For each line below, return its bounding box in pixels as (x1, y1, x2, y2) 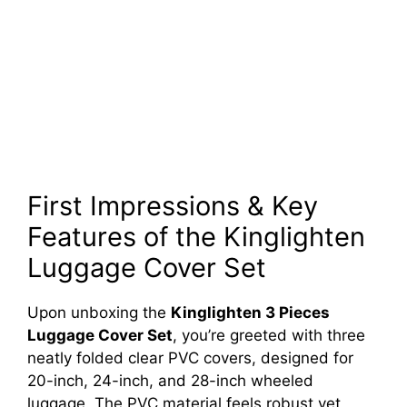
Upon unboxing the (27, 303, 171, 323)
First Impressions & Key (27, 190, 318, 223)
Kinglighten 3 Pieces (171, 303, 330, 323)
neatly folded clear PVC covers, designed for (27, 349, 353, 368)
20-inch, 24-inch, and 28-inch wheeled (27, 372, 313, 391)
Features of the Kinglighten (27, 221, 365, 253)
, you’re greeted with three (173, 326, 365, 345)
